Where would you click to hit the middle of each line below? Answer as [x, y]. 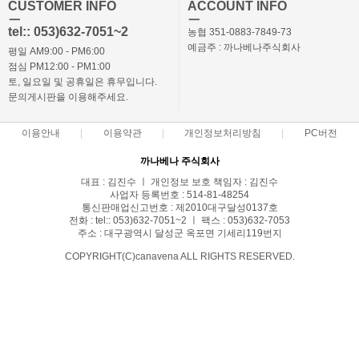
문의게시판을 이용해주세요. [68, 97]
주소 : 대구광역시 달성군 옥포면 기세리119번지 [179, 233]
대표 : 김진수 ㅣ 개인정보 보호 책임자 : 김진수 [179, 182]
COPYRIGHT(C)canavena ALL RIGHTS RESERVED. [179, 256]
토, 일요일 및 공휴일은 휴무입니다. [83, 82]
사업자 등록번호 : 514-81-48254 [179, 195]
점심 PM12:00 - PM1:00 [59, 67]
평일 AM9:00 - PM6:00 [56, 51]
